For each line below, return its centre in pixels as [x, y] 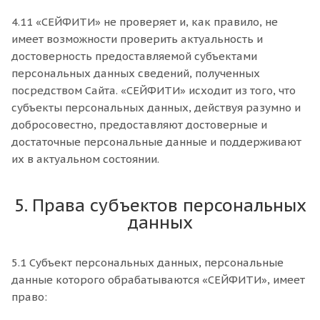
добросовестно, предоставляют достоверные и [139, 125]
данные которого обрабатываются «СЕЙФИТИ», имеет [158, 280]
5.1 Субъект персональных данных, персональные [147, 262]
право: [29, 297]
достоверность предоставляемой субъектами [134, 56]
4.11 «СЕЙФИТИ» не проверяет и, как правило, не [145, 22]
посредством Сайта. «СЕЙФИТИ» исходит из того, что [154, 90]
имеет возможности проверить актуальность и [137, 39]
